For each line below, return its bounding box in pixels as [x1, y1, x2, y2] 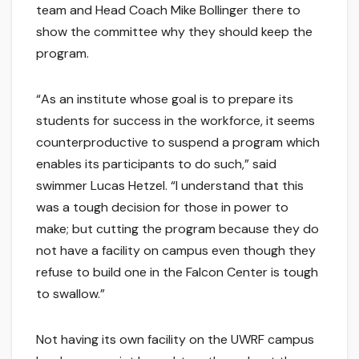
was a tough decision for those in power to [36, 198, 288, 216]
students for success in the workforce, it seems [36, 111, 315, 129]
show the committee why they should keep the [36, 22, 313, 40]
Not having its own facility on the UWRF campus [36, 330, 314, 348]
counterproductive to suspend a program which [36, 133, 320, 151]
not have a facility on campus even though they [36, 241, 316, 259]
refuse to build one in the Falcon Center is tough [36, 263, 318, 280]
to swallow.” [36, 284, 105, 302]
